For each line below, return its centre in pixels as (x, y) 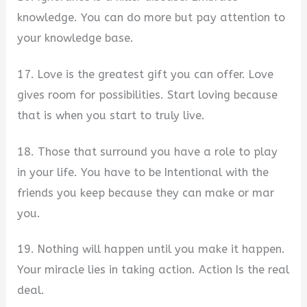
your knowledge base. (76, 38)
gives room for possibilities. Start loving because (148, 95)
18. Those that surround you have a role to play (148, 151)
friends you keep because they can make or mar (146, 193)
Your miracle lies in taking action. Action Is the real (153, 270)
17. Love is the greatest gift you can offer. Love (146, 74)
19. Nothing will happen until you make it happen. (151, 249)
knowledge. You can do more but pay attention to (151, 18)
